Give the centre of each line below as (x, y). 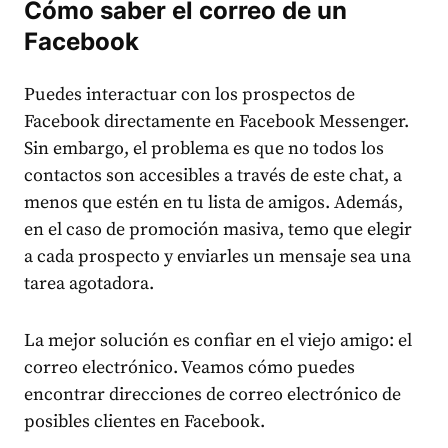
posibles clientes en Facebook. (144, 422)
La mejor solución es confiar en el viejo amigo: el (218, 341)
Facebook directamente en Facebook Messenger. (216, 122)
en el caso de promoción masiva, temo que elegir (218, 230)
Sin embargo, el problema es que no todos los (204, 149)
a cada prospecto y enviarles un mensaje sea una (217, 257)
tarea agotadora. (89, 284)
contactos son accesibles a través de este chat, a (213, 176)
